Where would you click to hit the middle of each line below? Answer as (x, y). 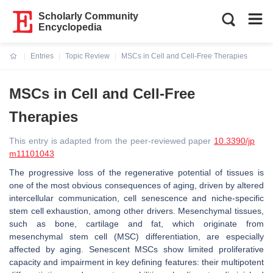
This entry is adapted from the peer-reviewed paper (112, 141)
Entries (42, 56)
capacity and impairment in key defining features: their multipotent (136, 262)
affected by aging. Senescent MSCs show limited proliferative (136, 249)
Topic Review (87, 56)
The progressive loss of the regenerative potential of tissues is (136, 172)
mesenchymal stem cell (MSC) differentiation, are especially (136, 236)
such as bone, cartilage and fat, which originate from (136, 224)
